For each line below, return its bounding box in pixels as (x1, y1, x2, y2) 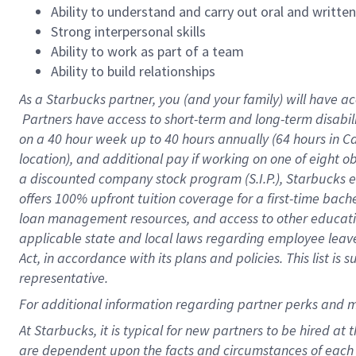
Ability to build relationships (51, 62, 215, 80)
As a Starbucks (19, 90, 106, 108)
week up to (92, 130, 164, 148)
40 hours (164, 130, 215, 148)
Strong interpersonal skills (51, 22, 206, 41)
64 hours (276, 130, 326, 148)
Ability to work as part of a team (51, 42, 244, 60)
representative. (19, 269, 108, 287)
